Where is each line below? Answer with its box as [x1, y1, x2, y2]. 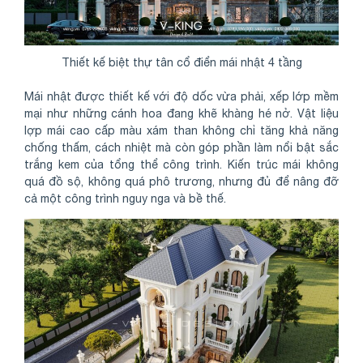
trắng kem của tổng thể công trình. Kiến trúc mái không [24, 158, 339, 172]
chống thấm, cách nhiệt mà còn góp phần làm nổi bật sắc [24, 141, 339, 155]
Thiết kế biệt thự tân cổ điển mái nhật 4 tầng [61, 56, 302, 70]
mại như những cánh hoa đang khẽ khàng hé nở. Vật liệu [24, 107, 339, 121]
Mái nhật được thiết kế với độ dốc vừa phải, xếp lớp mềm [24, 90, 339, 104]
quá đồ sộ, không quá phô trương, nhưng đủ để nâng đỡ [24, 175, 339, 189]
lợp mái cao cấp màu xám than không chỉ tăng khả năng [24, 124, 339, 138]
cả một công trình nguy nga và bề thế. [24, 192, 226, 206]
